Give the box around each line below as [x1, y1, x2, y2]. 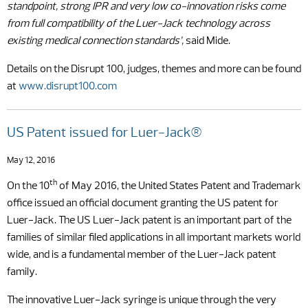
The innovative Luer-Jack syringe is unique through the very [7, 295, 276, 306]
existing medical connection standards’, [7, 36, 186, 47]
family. [7, 267, 37, 278]
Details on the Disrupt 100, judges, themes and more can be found [7, 64, 301, 75]
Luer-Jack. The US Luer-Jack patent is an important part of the [7, 215, 291, 226]
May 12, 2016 [7, 156, 55, 165]
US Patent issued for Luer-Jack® [7, 126, 201, 140]
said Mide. [186, 36, 230, 47]
